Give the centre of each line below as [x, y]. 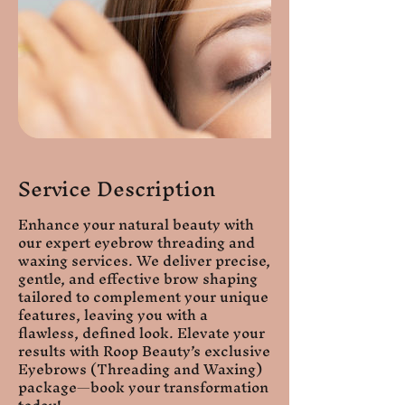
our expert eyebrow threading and [137, 243]
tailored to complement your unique [143, 297]
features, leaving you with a [113, 315]
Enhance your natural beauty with [136, 225]
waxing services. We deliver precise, [144, 261]
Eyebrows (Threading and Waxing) [140, 369]
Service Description [117, 189]
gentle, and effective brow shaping [138, 279]
